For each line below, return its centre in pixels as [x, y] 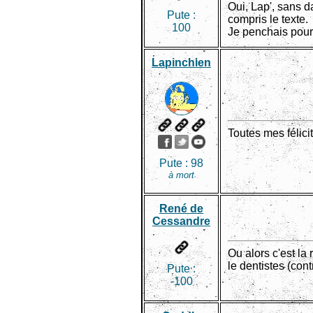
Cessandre [181, 221]
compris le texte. [268, 19]
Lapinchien [181, 63]
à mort [181, 175]
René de [181, 209]
